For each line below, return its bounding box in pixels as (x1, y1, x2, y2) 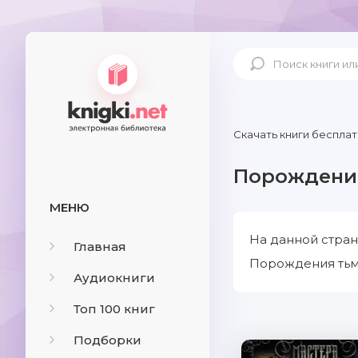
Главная (74, 239, 126, 254)
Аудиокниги (74, 270, 155, 285)
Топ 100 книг (74, 301, 155, 316)
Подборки (74, 332, 141, 348)
